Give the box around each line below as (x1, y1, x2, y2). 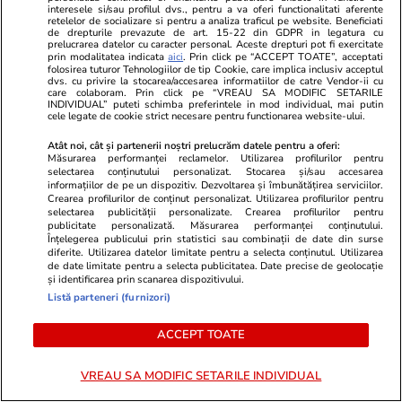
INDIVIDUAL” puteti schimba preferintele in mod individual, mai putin (48, 97, 383, 111)
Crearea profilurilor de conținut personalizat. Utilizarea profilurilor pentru (48, 191, 383, 205)
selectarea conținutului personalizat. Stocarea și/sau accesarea (48, 164, 383, 179)
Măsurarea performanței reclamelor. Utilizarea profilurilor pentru (48, 151, 383, 165)
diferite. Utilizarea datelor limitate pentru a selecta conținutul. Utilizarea (48, 245, 383, 259)
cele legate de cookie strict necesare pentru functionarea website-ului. (48, 109, 366, 123)
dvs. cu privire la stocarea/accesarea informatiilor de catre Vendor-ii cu (48, 74, 383, 88)
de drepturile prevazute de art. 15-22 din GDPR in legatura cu (48, 25, 383, 39)
